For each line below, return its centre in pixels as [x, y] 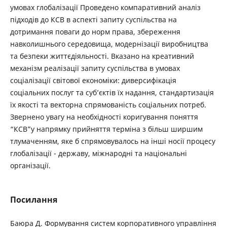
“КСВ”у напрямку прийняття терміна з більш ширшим [106, 129]
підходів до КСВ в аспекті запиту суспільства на [93, 20]
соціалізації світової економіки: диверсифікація [93, 80]
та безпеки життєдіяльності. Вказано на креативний [102, 56]
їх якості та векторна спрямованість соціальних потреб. [108, 105]
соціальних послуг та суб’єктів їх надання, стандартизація [112, 92]
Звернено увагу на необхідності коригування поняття [104, 117]
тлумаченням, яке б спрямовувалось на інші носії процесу [112, 141]
